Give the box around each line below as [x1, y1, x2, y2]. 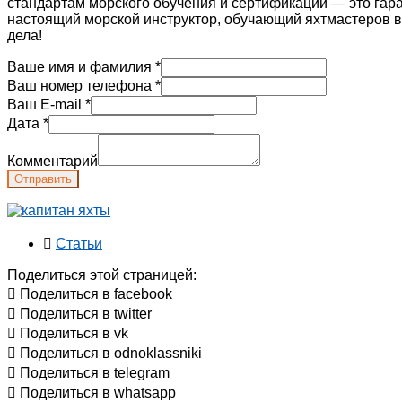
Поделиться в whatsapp [20, 384, 176, 400]
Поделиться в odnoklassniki [20, 345, 202, 361]
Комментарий [7, 153, 98, 169]
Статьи [56, 235, 102, 251]
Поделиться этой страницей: [7, 267, 197, 283]
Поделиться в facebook [20, 285, 172, 301]
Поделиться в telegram [20, 364, 170, 380]
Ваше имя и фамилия [7, 58, 155, 74]
